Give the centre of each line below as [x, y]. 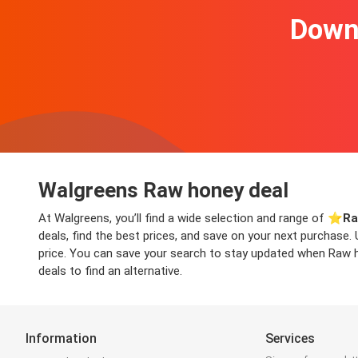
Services [290, 339]
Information [61, 339]
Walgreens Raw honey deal [163, 191]
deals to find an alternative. [110, 271]
